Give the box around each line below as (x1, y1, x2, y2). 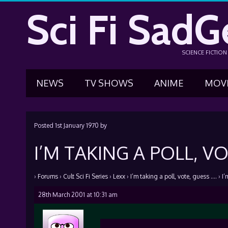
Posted (34, 122, 55, 129)
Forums (37, 173, 58, 180)
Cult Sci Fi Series (63, 173, 108, 180)
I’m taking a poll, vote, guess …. (130, 173, 217, 180)
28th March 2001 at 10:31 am (38, 191, 117, 198)
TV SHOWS (84, 77, 133, 89)
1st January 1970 (54, 122, 99, 129)
